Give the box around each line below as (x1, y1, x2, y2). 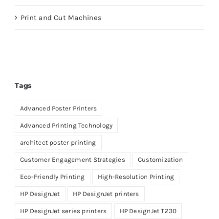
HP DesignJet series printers (20, 207, 107, 215)
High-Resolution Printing (97, 173, 175, 180)
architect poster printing (20, 138, 96, 146)
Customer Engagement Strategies (20, 155, 125, 163)
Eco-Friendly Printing (20, 173, 85, 180)
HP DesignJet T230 (119, 207, 177, 215)
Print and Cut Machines (21, 13, 102, 22)
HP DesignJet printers (72, 190, 139, 197)
